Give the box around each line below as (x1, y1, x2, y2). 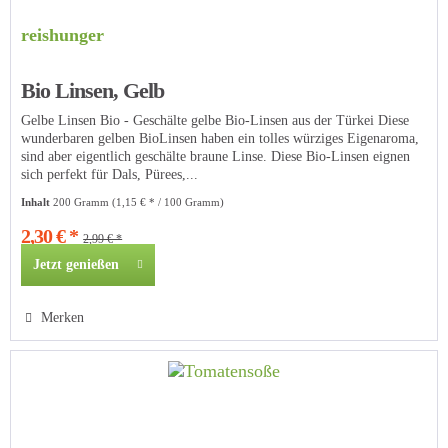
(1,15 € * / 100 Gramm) (112, 196, 225, 209)
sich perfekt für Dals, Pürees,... (21, 167, 199, 183)
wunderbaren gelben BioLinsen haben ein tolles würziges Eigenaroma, (21, 131, 420, 147)
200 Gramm (53, 196, 113, 209)
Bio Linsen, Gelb (21, 78, 165, 104)
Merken (41, 310, 85, 326)
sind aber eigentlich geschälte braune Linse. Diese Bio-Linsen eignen (21, 149, 411, 165)
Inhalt (21, 196, 54, 209)
